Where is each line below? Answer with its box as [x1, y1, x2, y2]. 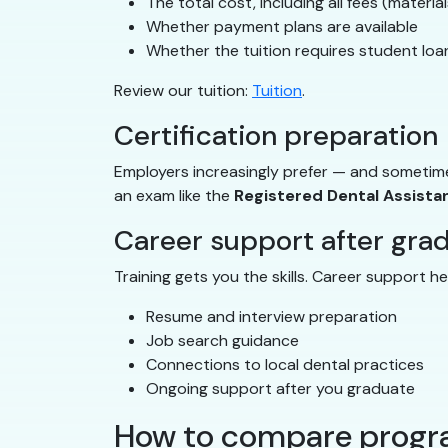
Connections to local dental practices [146, 354, 424, 376]
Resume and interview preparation [146, 306, 397, 328]
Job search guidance [146, 330, 299, 352]
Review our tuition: [114, 80, 252, 102]
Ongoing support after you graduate [146, 378, 415, 400]
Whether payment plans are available [146, 16, 418, 38]
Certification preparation [114, 117, 438, 155]
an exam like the [114, 185, 234, 207]
